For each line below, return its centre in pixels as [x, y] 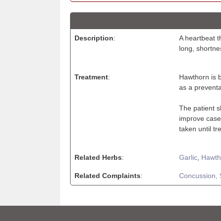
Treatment [91, 77]
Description [94, 38]
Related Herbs [98, 157]
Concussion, [199, 175]
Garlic [188, 157]
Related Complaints [108, 175]
